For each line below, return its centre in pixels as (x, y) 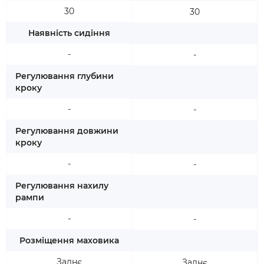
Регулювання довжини (67, 131)
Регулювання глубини (65, 76)
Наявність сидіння (69, 33)
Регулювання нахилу (62, 186)
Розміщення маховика (69, 240)
